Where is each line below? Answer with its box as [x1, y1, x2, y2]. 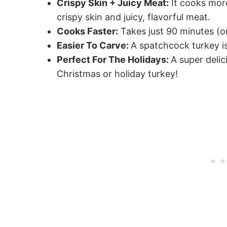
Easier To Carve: [57, 40, 131, 51]
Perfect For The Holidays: [57, 54, 171, 65]
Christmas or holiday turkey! [57, 68, 178, 79]
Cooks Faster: [57, 25, 118, 36]
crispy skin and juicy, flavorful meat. [57, 11, 210, 22]
